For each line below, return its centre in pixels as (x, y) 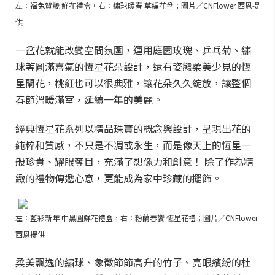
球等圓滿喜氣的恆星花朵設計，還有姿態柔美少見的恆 (133, 66)
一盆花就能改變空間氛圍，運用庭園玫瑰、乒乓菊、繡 (133, 50)
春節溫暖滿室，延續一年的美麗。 (89, 99)
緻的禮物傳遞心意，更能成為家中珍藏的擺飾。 (118, 178)
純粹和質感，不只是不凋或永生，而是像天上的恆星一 (133, 145)
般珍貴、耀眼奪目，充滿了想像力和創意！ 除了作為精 (134, 161)
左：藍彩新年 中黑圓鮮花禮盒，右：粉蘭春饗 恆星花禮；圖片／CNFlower (137, 218)
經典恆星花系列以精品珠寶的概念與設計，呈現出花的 (133, 128)
